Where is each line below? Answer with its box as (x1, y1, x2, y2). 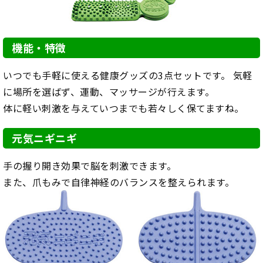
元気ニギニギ (12, 130, 77, 146)
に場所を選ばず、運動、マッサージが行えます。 (3, 85, 214, 99)
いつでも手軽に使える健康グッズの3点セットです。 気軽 (3, 68, 252, 83)
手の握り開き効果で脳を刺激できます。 (3, 159, 176, 173)
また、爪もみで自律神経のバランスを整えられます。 (3, 175, 234, 190)
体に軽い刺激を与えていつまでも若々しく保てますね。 (3, 101, 244, 116)
